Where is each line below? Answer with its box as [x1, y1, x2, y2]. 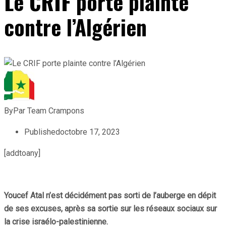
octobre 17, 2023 [60, 127, 120, 137]
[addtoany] [4, 148, 40, 158]
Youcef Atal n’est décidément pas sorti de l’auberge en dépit [4, 190, 216, 200]
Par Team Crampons [13, 105, 84, 116]
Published [24, 127, 60, 137]
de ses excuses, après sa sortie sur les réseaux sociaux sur [4, 203, 217, 213]
